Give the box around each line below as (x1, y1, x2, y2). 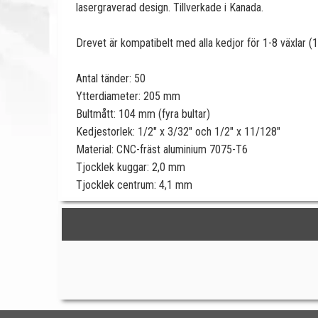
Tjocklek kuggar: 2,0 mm (76, 160, 185, 174)
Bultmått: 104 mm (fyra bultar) (76, 107, 210, 121)
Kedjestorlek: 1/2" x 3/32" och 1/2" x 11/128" (76, 125, 280, 138)
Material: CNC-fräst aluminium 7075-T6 (76, 143, 248, 156)
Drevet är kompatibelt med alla (76, 36, 216, 50)
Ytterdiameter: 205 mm (76, 89, 180, 103)
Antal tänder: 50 (76, 72, 146, 85)
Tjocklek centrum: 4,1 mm (76, 178, 192, 192)
